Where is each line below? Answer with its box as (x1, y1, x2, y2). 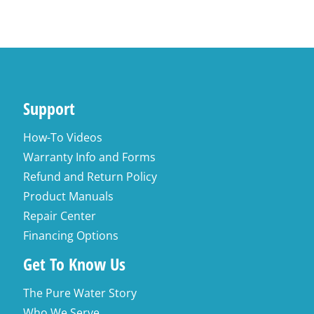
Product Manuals (23, 189, 114, 204)
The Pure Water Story (23, 285, 137, 301)
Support (23, 97, 76, 120)
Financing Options (23, 228, 119, 243)
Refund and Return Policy (23, 169, 158, 184)
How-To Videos (23, 130, 103, 145)
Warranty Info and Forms (23, 149, 156, 165)
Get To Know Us (23, 252, 126, 275)
